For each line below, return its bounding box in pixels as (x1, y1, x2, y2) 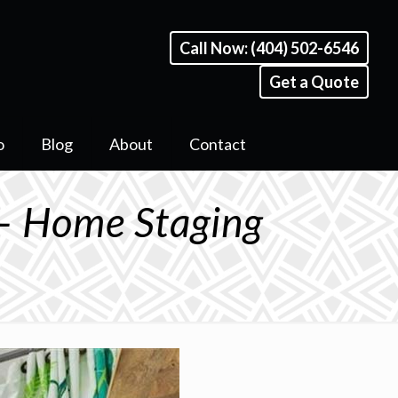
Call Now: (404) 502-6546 (179, 38, 359, 58)
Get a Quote (268, 72, 359, 92)
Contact (189, 134, 247, 154)
